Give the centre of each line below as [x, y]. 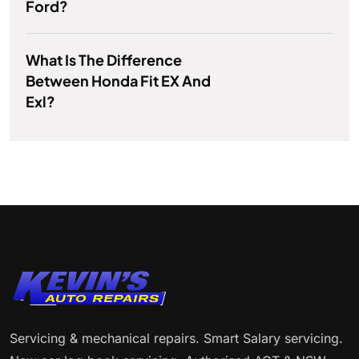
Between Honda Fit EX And [118, 81]
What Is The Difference [104, 60]
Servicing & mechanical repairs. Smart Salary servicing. [176, 339]
